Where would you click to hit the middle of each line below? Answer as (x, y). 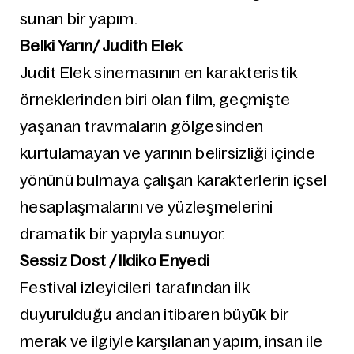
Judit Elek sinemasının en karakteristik (159, 73)
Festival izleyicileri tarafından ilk (135, 288)
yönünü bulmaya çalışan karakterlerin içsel (173, 180)
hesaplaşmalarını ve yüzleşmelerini (147, 207)
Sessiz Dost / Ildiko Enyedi (115, 261)
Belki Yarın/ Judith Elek (101, 46)
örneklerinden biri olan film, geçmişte (155, 100)
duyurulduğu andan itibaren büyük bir (154, 314)
